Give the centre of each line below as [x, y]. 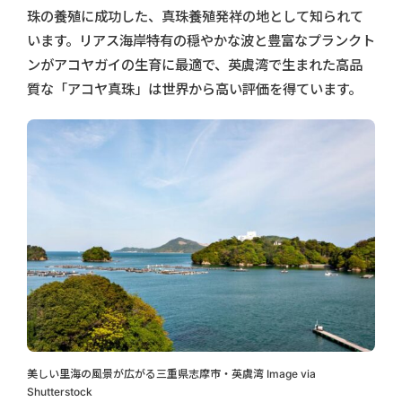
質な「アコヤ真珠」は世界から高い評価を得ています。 [194, 90]
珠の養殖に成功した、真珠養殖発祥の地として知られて [195, 17]
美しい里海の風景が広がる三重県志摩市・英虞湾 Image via [171, 373]
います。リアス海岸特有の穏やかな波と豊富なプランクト [201, 41]
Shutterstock [60, 391]
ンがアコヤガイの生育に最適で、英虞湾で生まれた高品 [195, 66]
